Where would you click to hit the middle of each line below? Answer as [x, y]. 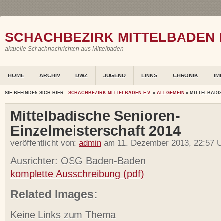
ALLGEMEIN [171, 93]
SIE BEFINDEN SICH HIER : [37, 93]
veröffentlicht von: [45, 143]
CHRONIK [185, 76]
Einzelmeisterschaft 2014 [95, 131]
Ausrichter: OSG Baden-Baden [78, 161]
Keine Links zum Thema [63, 214]
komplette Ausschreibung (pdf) [77, 174]
